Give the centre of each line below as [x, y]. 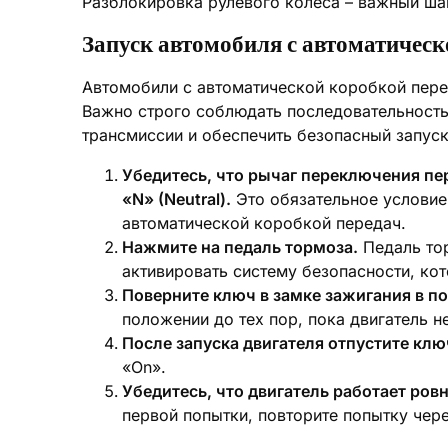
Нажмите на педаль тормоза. [240, 247]
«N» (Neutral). [176, 199]
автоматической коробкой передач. [264, 223]
